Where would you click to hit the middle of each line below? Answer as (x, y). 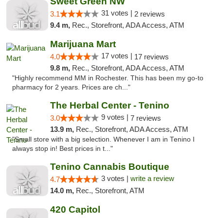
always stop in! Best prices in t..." (63, 149)
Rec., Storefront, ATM (110, 191)
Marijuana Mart (83, 44)
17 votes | (118, 56)
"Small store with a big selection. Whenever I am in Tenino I (103, 139)
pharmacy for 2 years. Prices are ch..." (71, 87)
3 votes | (116, 178)
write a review (152, 178)
